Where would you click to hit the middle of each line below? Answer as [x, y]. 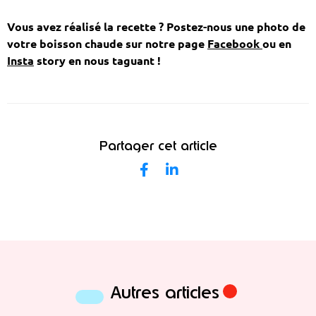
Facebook [235, 44]
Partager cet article [158, 146]
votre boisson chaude [66, 44]
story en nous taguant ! [97, 61]
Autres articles [165, 292]
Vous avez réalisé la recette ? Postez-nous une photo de [156, 27]
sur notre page [166, 44]
